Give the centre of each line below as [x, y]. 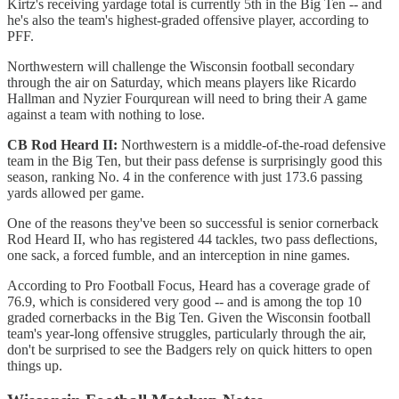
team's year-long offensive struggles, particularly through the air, [187, 334]
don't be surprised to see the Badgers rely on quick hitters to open [190, 350]
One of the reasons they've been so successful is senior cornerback [193, 224]
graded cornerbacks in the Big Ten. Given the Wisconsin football [189, 318]
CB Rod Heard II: [64, 145]
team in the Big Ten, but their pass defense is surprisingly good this [195, 161]
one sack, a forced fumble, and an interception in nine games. [180, 256]
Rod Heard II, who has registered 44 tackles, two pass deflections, [192, 240]
